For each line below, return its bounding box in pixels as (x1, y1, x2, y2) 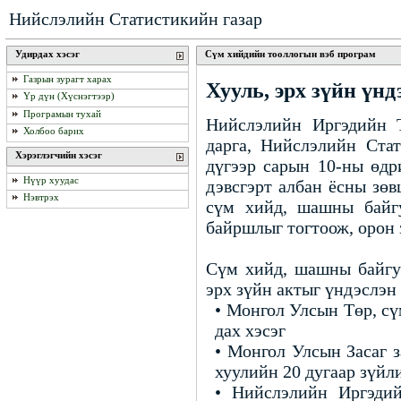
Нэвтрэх (23, 192, 59, 203)
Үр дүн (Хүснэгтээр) (23, 90, 115, 102)
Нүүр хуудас (23, 175, 79, 186)
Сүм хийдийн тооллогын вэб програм (205, 48, 376, 59)
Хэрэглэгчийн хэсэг (15, 149, 102, 160)
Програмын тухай (23, 108, 101, 120)
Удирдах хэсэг (15, 48, 80, 59)
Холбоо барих (23, 125, 84, 137)
